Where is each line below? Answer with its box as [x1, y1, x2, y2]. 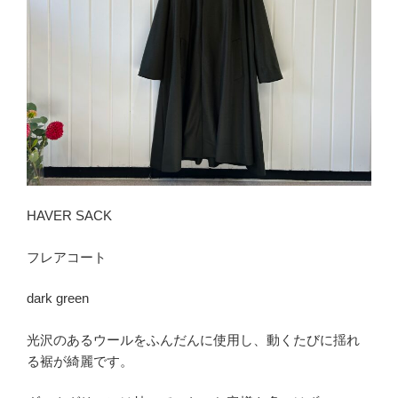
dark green [27, 291, 89, 306]
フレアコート [27, 249, 107, 265]
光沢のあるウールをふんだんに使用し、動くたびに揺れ [27, 331, 360, 347]
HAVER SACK [27, 208, 112, 224]
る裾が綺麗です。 [27, 353, 133, 369]
